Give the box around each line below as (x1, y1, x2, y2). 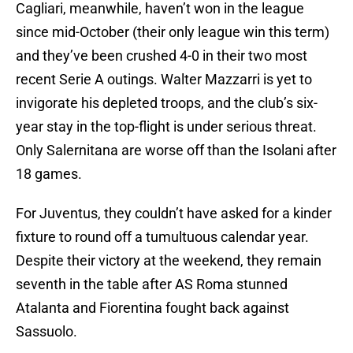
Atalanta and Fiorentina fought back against (16, 299, 289, 317)
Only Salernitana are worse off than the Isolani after (16, 142, 336, 159)
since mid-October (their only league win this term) (16, 24, 329, 41)
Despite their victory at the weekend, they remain (16, 252, 321, 269)
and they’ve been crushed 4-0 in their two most (16, 47, 307, 65)
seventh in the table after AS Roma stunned (16, 276, 288, 293)
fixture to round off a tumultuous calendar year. (16, 229, 309, 246)
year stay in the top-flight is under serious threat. (16, 118, 317, 136)
